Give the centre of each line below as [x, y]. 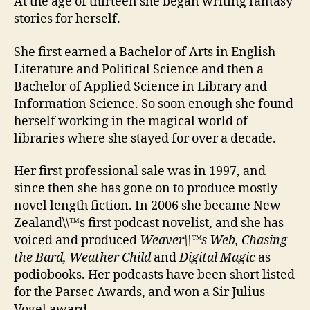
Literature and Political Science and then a [139, 69]
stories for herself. [67, 19]
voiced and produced [77, 240]
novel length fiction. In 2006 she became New [147, 206]
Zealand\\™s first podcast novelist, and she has [149, 223]
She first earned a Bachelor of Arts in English [145, 52]
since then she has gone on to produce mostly [146, 189]
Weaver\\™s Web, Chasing [213, 240]
